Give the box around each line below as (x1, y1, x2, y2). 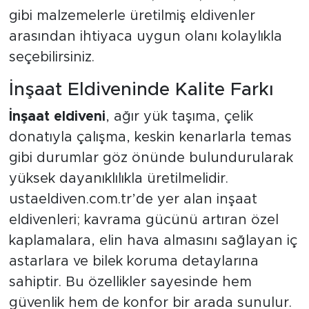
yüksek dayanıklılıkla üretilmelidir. (8, 172, 228, 186)
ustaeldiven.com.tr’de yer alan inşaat (8, 192, 257, 207)
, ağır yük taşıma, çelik (105, 110, 253, 124)
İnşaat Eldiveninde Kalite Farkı (8, 80, 274, 99)
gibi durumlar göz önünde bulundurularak (8, 151, 293, 166)
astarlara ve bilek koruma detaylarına (8, 255, 259, 269)
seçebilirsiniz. (8, 50, 94, 64)
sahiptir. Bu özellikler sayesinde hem (8, 275, 252, 290)
